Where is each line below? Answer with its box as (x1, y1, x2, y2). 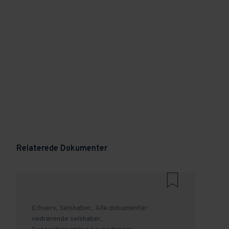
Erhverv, (32, 204, 58, 213)
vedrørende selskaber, (32, 215, 103, 224)
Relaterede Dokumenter (16, 144, 108, 154)
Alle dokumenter (95, 204, 148, 213)
